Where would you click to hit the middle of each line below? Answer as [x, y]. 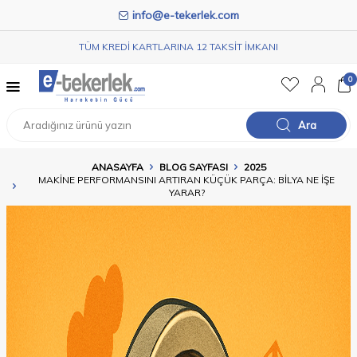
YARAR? [186, 192]
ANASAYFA [117, 167]
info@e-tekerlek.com [185, 15]
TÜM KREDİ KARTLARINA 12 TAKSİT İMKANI [178, 47]
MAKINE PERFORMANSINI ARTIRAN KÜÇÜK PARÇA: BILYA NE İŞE [186, 180]
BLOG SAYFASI [193, 167]
